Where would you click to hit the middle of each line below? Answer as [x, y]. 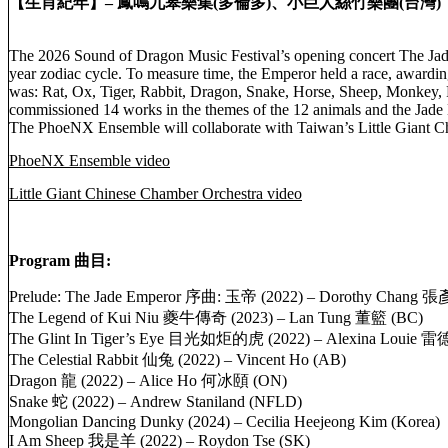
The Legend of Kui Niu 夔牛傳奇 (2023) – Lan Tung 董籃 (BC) [216, 318]
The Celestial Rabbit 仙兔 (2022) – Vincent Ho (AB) [177, 360]
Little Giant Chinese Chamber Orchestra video [155, 194]
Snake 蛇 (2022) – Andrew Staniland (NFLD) [155, 402]
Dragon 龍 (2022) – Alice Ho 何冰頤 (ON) [148, 381]
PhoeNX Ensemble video [89, 161]
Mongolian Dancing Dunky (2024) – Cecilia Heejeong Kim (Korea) [224, 422]
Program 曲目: [60, 261]
